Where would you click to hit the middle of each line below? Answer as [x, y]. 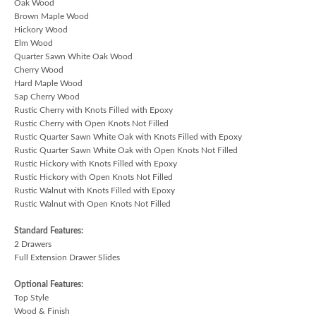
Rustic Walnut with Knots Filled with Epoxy [95, 190]
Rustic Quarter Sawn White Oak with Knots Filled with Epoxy [128, 136]
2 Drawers [33, 244]
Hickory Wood [41, 29]
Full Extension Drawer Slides [67, 257]
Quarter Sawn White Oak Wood [73, 56]
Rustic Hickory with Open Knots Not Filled [93, 177]
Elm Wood [34, 43]
